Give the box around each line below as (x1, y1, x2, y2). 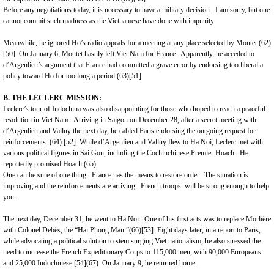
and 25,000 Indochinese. (3, 259, 74, 267)
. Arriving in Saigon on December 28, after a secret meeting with (68, 116, 256, 124)
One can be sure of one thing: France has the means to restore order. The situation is (3, 171, 248, 179)
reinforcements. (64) (3, 138, 64, 146)
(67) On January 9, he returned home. (86, 259, 197, 267)
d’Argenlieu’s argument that (3, 61, 86, 69)
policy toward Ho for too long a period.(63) (3, 72, 129, 80)
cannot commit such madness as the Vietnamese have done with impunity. (3, 17, 215, 25)
